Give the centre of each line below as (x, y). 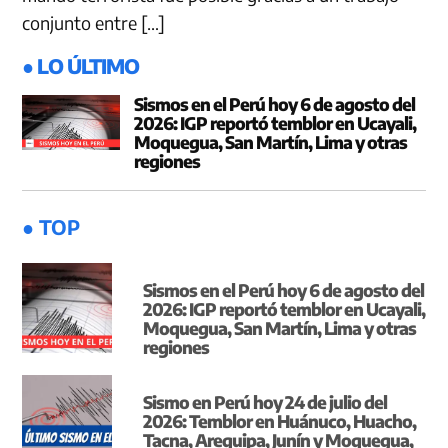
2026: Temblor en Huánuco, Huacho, (280, 421)
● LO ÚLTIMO (81, 66)
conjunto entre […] (94, 23)
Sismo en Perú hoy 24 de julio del (265, 402)
